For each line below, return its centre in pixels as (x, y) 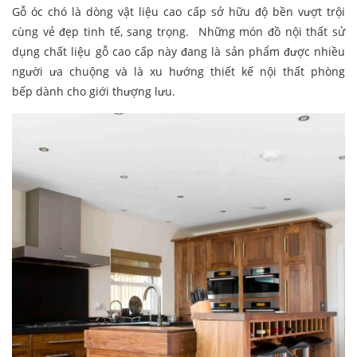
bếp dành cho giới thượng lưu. (94, 92)
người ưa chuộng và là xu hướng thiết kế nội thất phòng (178, 72)
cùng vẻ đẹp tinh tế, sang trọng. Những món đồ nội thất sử (178, 32)
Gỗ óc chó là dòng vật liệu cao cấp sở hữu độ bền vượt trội (178, 12)
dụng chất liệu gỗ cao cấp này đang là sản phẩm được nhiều (178, 52)
